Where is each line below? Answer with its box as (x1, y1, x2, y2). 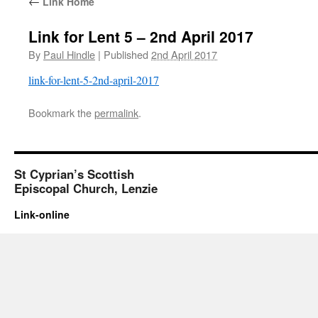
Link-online (14, 207, 70, 221)
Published (104, 47, 148, 62)
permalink (94, 105, 138, 120)
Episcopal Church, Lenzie (14, 180, 158, 197)
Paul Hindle (43, 47, 95, 62)
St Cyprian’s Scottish (14, 165, 134, 182)
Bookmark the (28, 105, 94, 120)
